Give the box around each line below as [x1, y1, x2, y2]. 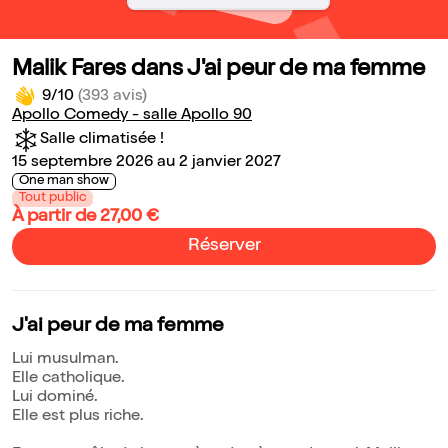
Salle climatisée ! [40, 131, 164, 148]
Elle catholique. [12, 371, 125, 388]
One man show [19, 175, 109, 189]
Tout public [19, 192, 86, 206]
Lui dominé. [12, 390, 98, 407]
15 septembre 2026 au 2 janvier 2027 [12, 155, 281, 172]
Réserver [187, 237, 261, 256]
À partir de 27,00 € [12, 208, 159, 227]
